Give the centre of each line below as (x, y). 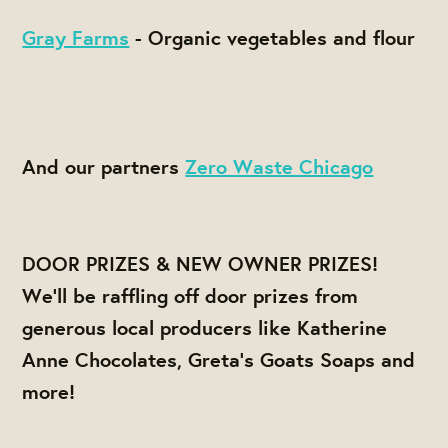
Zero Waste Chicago (279, 167)
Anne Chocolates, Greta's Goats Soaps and (219, 359)
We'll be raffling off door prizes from (190, 295)
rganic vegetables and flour (290, 38)
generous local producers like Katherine (205, 327)
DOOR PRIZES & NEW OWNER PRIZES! (200, 263)
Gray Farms (76, 38)
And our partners (104, 167)
